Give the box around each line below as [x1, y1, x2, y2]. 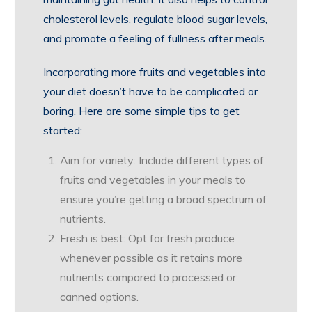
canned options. [60, 290, 139, 304]
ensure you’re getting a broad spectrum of [60, 192, 267, 206]
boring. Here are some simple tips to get [43, 104, 240, 118]
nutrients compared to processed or [60, 270, 237, 284]
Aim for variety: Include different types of [60, 153, 265, 167]
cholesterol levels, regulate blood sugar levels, [43, 12, 268, 26]
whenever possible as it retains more [60, 251, 243, 265]
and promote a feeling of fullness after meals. [43, 31, 267, 45]
